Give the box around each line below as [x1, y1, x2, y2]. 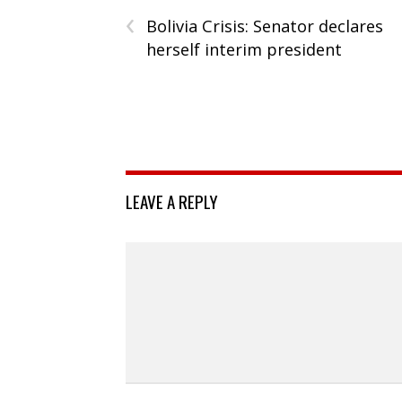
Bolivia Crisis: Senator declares [146, 14, 383, 37]
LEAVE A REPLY [126, 188, 218, 214]
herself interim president [146, 38, 342, 60]
